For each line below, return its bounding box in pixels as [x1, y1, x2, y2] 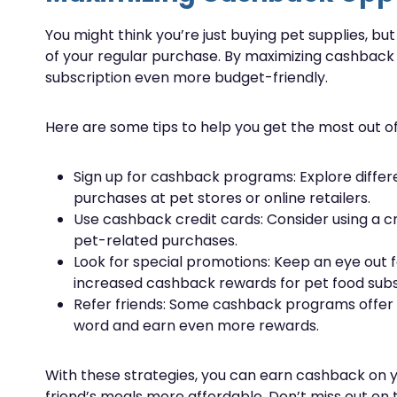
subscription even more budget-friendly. [45, 67, 328, 88]
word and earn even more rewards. [74, 315, 319, 336]
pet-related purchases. [74, 230, 237, 251]
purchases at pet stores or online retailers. [74, 188, 370, 208]
